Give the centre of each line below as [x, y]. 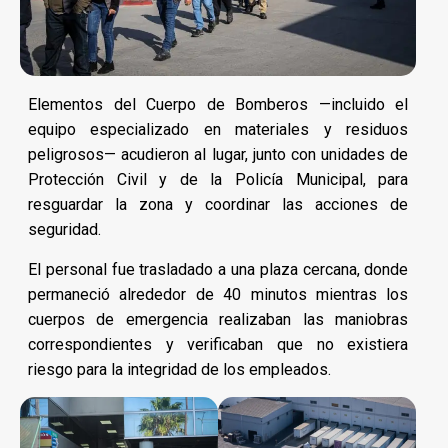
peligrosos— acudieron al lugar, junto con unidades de [218, 154]
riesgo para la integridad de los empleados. [179, 369]
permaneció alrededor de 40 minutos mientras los [218, 294]
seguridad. [64, 229]
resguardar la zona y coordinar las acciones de [218, 204]
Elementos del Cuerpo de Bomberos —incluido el [218, 104]
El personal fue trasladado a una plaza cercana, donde [218, 269]
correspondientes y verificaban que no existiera [218, 344]
